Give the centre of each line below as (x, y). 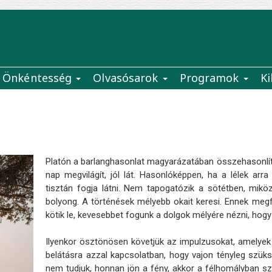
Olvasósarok (127, 78)
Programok (211, 78)
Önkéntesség (39, 78)
